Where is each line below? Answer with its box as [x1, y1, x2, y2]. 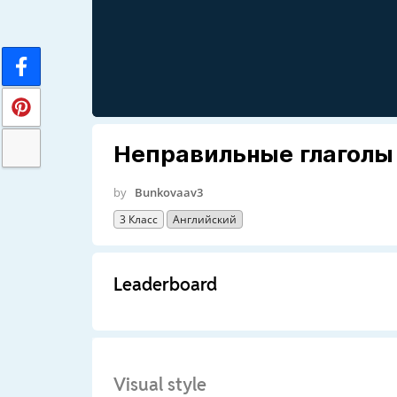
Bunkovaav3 [134, 183, 203, 200]
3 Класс [119, 211, 158, 227]
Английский [172, 211, 237, 227]
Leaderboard [113, 272, 217, 296]
